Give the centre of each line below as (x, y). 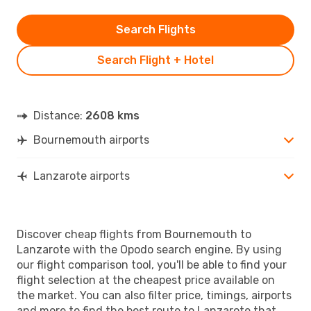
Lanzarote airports (82, 176)
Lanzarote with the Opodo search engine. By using (149, 249)
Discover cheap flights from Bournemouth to (134, 234)
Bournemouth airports (91, 140)
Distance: (59, 115)
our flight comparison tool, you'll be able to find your (152, 264)
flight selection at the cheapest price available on (146, 280)
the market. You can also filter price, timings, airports (154, 295)
